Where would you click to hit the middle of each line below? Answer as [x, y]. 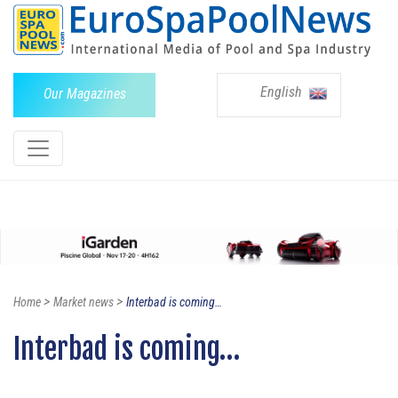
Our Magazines [84, 93]
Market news [84, 302]
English [283, 92]
